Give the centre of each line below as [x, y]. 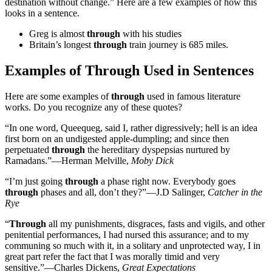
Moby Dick [152, 160]
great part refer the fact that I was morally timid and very [112, 256]
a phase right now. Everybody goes [167, 181]
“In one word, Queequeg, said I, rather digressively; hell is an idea [131, 127]
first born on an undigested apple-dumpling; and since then [117, 138]
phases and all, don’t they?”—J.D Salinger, [123, 192]
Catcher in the [235, 192]
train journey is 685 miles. [178, 44]
